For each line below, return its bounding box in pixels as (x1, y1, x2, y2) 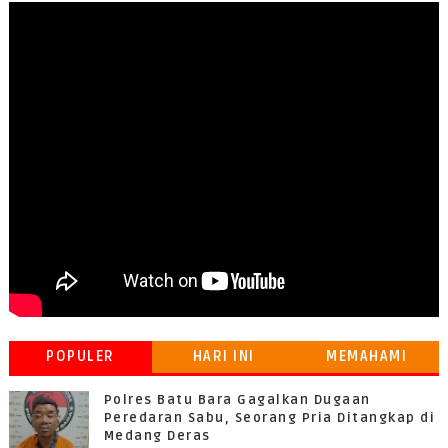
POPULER (46, 348, 115, 365)
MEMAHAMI (326, 348, 408, 365)
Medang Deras (103, 428, 211, 444)
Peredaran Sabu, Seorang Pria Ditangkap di (103, 410, 436, 426)
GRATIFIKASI (320, 380, 414, 397)
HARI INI (192, 348, 255, 365)
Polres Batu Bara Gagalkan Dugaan (103, 392, 371, 408)
